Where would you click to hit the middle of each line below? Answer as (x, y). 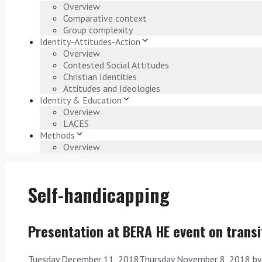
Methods (57, 135)
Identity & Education (81, 100)
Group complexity (98, 30)
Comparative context (105, 18)
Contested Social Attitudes (116, 65)
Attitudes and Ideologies (112, 89)
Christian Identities (100, 77)
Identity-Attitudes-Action (90, 42)
